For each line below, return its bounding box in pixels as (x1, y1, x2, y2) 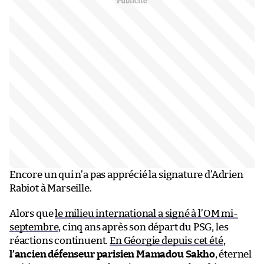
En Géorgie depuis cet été (110, 235, 223, 246)
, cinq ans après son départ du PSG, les (58, 222, 229, 232)
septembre (9, 222, 59, 232)
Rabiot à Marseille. (9, 183, 92, 193)
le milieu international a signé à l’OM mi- (55, 208, 238, 219)
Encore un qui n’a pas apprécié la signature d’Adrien (9, 169, 243, 180)
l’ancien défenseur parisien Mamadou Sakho (9, 249, 215, 259)
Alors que (9, 208, 55, 219)
